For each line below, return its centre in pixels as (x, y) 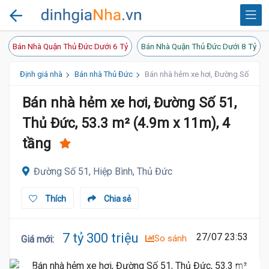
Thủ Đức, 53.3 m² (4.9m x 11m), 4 (126, 123)
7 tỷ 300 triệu (99, 238)
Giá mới (37, 239)
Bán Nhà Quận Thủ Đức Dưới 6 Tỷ (70, 46)
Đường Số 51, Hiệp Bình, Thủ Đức (103, 171)
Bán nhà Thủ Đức (104, 74)
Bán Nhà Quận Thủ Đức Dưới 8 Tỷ (199, 46)
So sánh (171, 238)
